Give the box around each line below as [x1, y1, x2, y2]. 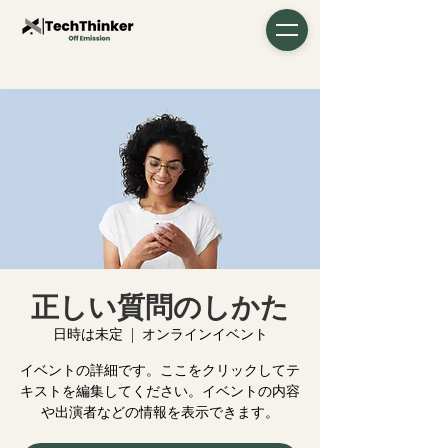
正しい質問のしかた [31, 290, 289, 324]
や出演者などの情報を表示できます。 [41, 403, 279, 421]
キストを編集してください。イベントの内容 [20, 382, 300, 400]
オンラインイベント [141, 325, 268, 343]
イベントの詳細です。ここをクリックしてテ [20, 361, 300, 379]
